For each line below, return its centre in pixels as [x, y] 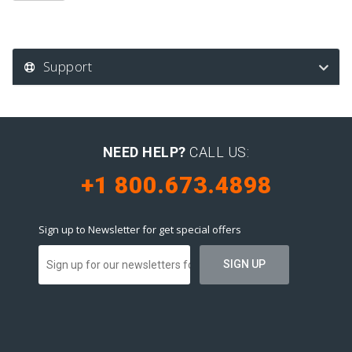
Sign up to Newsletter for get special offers [140, 229]
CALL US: [218, 152]
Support [64, 66]
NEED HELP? [144, 152]
